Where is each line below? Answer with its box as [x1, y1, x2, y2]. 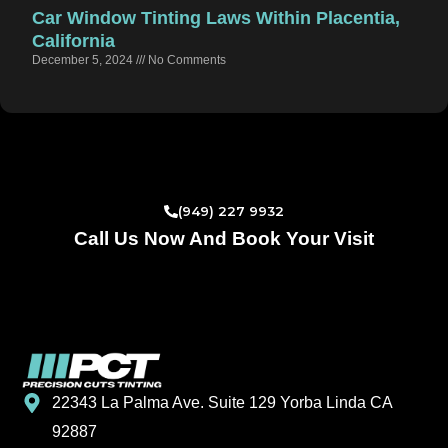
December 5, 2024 [32, 53, 136, 68]
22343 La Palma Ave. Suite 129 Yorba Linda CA [52, 394, 393, 412]
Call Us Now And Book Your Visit [74, 228, 374, 250]
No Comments [145, 53, 226, 68]
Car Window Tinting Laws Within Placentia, [32, 8, 400, 29]
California [32, 31, 115, 52]
